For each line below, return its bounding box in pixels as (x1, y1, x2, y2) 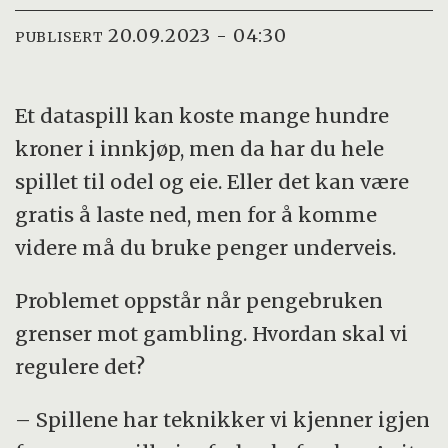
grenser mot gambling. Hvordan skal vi (15, 320, 409, 346)
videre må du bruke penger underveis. (15, 234, 402, 260)
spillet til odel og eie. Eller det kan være (15, 168, 410, 194)
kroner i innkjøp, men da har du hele (15, 135, 385, 161)
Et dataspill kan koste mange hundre (15, 102, 390, 128)
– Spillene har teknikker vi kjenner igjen (15, 406, 431, 432)
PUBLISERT (15, 27, 104, 46)
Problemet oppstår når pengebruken (15, 287, 384, 313)
